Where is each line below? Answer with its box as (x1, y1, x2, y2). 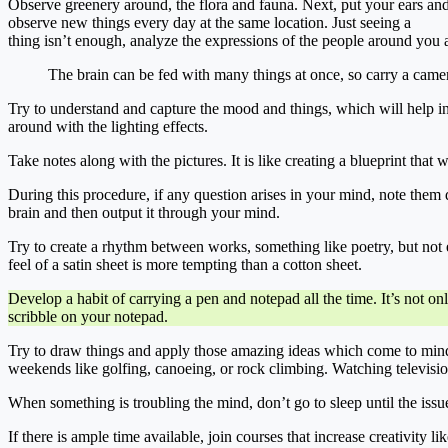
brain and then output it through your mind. (8, 203, 280, 221)
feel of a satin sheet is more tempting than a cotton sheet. (8, 255, 362, 273)
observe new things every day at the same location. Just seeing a (8, 13, 411, 31)
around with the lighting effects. (8, 117, 208, 135)
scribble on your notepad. (8, 307, 168, 325)
